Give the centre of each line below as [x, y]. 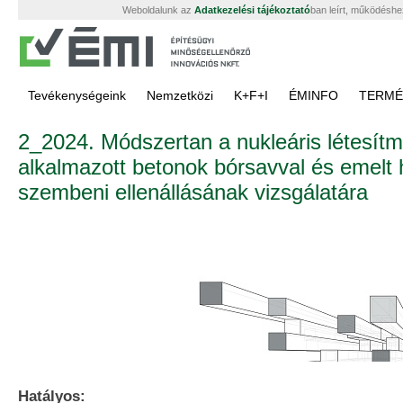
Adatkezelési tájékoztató [252, 10]
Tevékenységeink [77, 95]
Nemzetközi [180, 95]
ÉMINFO [313, 95]
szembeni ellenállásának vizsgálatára [193, 192]
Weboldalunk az [158, 10]
